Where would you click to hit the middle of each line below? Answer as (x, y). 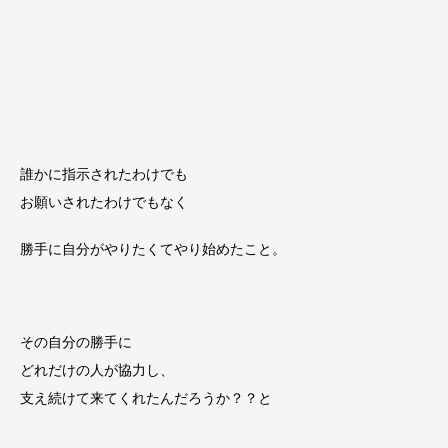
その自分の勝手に (76, 342)
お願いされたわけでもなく (104, 201)
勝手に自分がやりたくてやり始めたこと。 (153, 248)
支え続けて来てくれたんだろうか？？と (146, 398)
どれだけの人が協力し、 (97, 370)
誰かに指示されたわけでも (104, 173)
